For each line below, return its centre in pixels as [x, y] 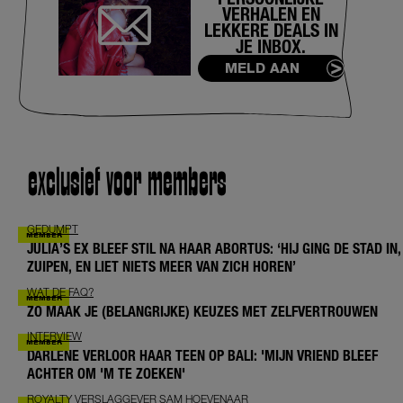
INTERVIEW [54, 336]
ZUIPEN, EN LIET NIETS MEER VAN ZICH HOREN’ [161, 267]
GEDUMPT [53, 229]
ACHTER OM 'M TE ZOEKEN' [106, 374]
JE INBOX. [271, 46]
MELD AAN [262, 68]
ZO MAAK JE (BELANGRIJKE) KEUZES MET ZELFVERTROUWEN [202, 311]
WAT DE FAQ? [60, 291]
